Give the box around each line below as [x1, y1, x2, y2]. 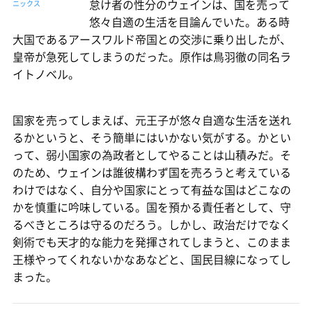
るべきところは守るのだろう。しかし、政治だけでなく [13, 215, 291, 233]
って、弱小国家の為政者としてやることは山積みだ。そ [13, 146, 291, 163]
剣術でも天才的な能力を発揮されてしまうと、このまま [13, 233, 291, 250]
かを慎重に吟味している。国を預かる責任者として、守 [13, 198, 291, 215]
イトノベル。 [13, 65, 79, 82]
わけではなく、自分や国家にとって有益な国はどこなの [13, 180, 291, 198]
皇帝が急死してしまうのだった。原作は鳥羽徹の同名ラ [13, 47, 291, 65]
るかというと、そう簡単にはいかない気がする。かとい [13, 128, 291, 146]
